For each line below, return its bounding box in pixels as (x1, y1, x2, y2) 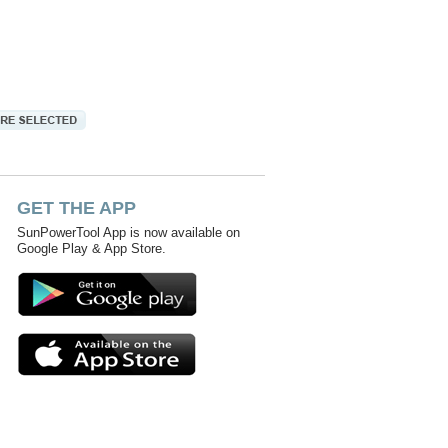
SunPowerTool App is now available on (17, 225, 240, 240)
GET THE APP (17, 198, 136, 218)
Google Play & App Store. (17, 241, 166, 256)
